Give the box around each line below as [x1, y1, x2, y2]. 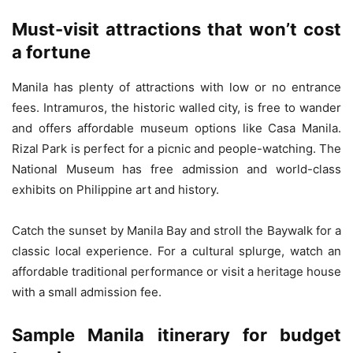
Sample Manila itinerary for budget [12, 324, 341, 345]
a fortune [12, 41, 91, 62]
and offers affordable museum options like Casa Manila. [12, 120, 341, 136]
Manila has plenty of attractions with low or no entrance [12, 79, 341, 95]
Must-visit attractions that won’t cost [12, 18, 341, 39]
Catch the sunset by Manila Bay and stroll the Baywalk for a [12, 222, 341, 238]
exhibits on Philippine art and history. [12, 181, 219, 197]
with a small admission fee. [12, 284, 162, 299]
